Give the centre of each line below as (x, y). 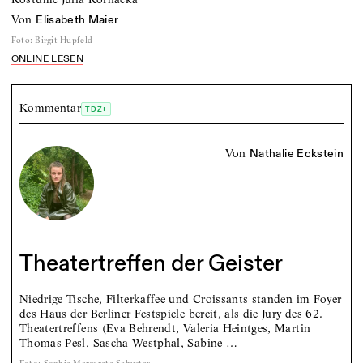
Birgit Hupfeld (64, 41)
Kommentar (50, 107)
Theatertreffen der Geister (151, 264)
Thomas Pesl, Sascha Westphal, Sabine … (128, 343)
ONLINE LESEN (47, 58)
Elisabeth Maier (77, 20)
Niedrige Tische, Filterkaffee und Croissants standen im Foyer (180, 299)
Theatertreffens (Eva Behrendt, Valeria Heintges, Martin (165, 329)
